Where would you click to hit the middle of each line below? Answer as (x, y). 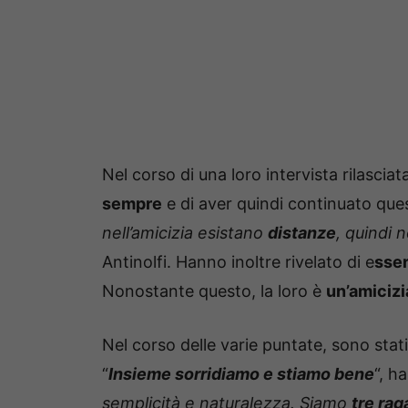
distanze (302, 233)
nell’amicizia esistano (185, 233)
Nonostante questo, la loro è (214, 291)
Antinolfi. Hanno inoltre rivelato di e (238, 262)
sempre (132, 204)
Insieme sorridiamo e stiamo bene (241, 374)
